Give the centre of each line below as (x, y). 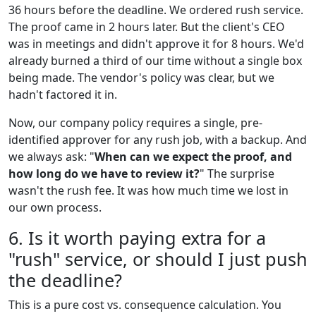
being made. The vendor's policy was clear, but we (141, 77)
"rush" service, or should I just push (158, 259)
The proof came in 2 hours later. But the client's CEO (147, 26)
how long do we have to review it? (104, 173)
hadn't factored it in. (63, 94)
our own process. (55, 207)
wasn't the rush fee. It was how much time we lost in (148, 190)
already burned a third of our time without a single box (155, 60)
